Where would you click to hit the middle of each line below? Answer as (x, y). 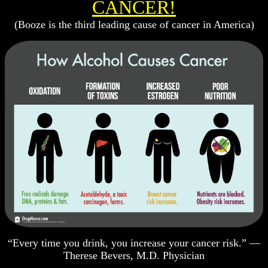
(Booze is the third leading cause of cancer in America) (134, 24)
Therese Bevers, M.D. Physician (134, 256)
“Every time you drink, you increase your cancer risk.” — (134, 243)
